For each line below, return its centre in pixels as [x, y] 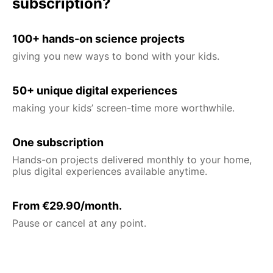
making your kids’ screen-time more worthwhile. [123, 108]
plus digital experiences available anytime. [110, 171]
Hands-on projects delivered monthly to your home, [132, 159]
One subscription [58, 142]
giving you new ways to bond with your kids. [116, 56]
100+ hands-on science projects [98, 38]
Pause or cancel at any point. [79, 223]
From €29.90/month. [67, 205]
